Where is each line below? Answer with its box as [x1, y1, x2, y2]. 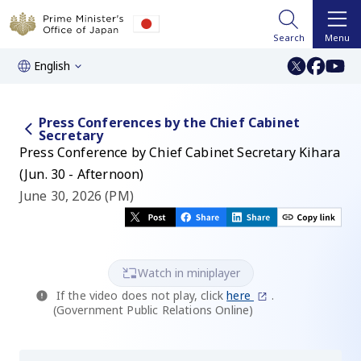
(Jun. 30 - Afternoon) [19, 165, 144, 183]
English [34, 58, 70, 73]
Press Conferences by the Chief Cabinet [39, 114, 301, 131]
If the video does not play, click [52, 288, 227, 303]
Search [272, 31, 305, 44]
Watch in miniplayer [137, 265, 240, 280]
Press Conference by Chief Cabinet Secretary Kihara [19, 143, 341, 161]
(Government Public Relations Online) [52, 302, 254, 317]
